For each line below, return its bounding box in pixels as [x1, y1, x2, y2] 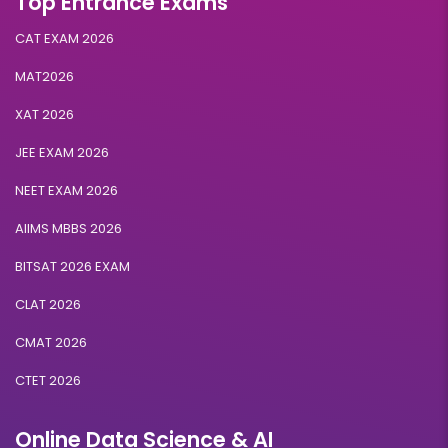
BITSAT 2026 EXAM [15, 257, 130, 277]
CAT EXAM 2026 [15, 29, 114, 49]
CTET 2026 [15, 371, 81, 391]
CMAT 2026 [15, 333, 87, 353]
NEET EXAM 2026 [15, 181, 118, 201]
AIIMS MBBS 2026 [15, 219, 122, 239]
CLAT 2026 [15, 295, 81, 315]
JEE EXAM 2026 [15, 143, 109, 163]
